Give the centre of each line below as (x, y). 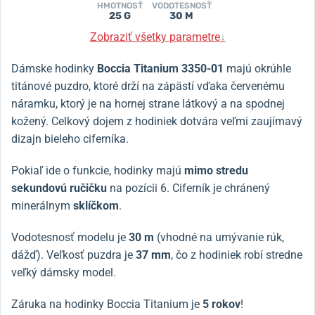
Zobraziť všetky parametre (155, 37)
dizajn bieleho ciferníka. (70, 139)
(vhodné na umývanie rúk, (219, 237)
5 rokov (221, 304)
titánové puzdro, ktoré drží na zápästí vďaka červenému (148, 86)
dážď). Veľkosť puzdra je (73, 255)
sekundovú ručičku (59, 188)
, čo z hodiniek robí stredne (237, 255)
